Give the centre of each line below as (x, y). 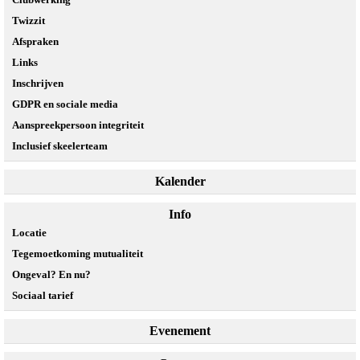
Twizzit (29, 20)
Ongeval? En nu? (51, 274)
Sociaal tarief (43, 295)
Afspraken (35, 41)
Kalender (180, 181)
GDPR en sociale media (65, 104)
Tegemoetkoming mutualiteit (78, 253)
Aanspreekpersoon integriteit (78, 125)
